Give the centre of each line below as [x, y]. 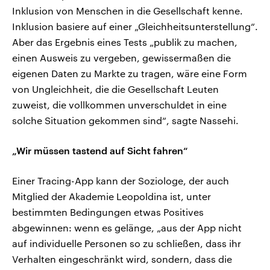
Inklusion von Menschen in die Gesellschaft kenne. [127, 11]
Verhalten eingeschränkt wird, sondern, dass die [122, 259]
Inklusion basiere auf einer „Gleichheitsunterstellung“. [135, 27]
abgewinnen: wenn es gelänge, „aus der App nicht [127, 228]
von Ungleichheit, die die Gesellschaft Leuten [115, 89]
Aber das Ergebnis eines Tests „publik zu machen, [125, 42]
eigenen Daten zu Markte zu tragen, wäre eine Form [130, 74]
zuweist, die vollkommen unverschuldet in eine [119, 105]
